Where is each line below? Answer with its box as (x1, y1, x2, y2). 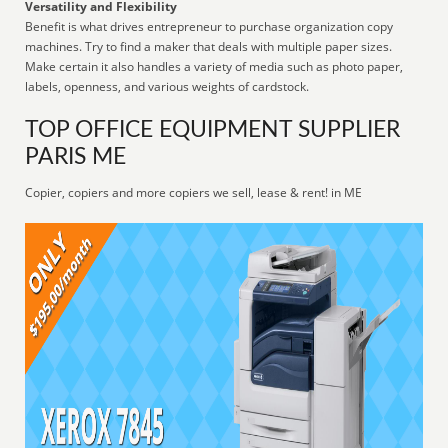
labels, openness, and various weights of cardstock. (25, 78, 310, 95)
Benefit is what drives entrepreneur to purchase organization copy (25, 18, 394, 35)
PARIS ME (25, 146, 127, 168)
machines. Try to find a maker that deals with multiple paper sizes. (25, 38, 393, 55)
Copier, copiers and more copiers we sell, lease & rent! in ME (25, 184, 363, 201)
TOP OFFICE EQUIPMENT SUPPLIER (25, 119, 401, 141)
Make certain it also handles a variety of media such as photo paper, (25, 58, 404, 75)
